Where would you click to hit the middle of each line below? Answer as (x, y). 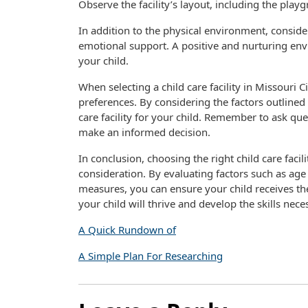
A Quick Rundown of (127, 230)
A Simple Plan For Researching (151, 256)
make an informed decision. (144, 132)
